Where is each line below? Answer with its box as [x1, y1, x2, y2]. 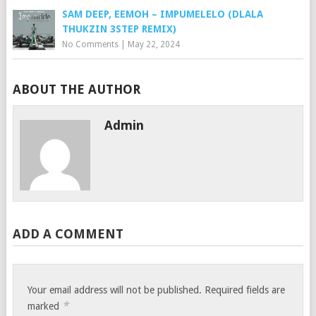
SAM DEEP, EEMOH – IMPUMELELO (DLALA [61, 8, 263, 20]
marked [28, 300, 63, 312]
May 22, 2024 [127, 39, 180, 49]
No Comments [61, 39, 119, 49]
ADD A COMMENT [12, 226, 123, 241]
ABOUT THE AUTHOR [12, 82, 140, 97]
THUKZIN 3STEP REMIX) [61, 23, 176, 35]
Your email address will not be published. [28, 284, 202, 296]
